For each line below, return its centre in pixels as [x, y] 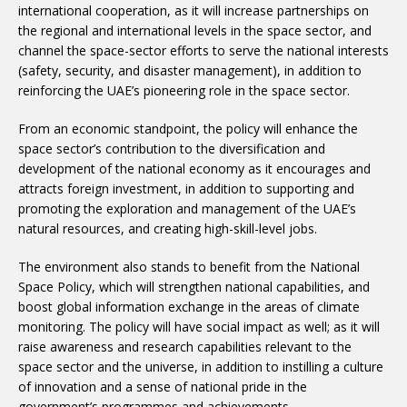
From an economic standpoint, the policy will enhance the [188, 129]
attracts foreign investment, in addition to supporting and [186, 189]
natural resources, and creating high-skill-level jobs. [168, 228]
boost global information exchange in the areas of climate [189, 307]
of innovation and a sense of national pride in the [163, 387]
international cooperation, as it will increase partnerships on [194, 10]
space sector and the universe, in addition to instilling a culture [201, 367]
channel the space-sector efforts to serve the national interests [203, 50]
